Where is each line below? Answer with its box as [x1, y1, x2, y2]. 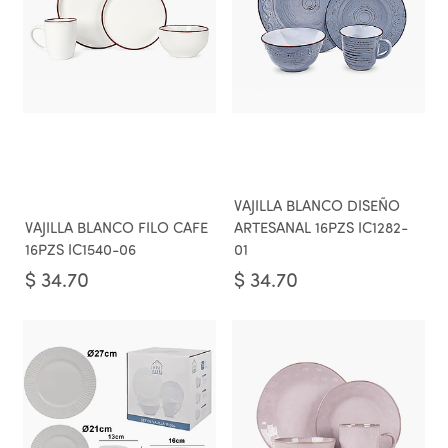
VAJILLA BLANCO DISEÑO [234, 200, 400, 215]
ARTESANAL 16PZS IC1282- [234, 222, 408, 237]
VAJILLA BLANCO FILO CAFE [25, 222, 208, 237]
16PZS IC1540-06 [25, 244, 136, 259]
